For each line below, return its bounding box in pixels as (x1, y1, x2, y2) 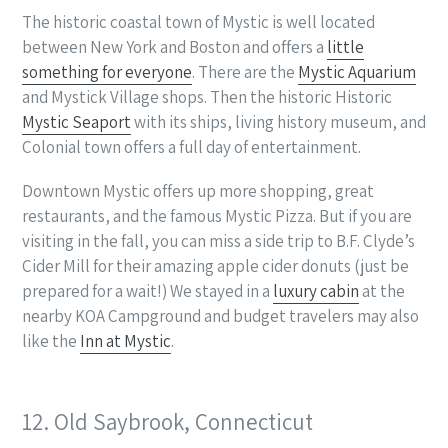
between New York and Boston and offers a (22, 35, 327, 58)
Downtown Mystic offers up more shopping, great (22, 180, 374, 203)
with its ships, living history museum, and (131, 110, 426, 133)
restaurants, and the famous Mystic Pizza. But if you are (22, 205, 412, 228)
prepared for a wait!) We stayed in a (22, 280, 273, 303)
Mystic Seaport (22, 110, 131, 133)
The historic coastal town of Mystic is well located (22, 10, 375, 33)
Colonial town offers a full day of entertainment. (22, 135, 361, 158)
